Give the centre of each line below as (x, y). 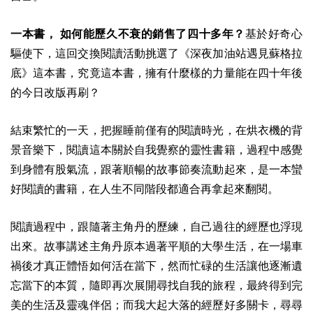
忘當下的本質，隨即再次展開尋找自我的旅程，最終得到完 (156, 285)
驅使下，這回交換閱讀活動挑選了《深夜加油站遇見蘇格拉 (156, 53)
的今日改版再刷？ (55, 92)
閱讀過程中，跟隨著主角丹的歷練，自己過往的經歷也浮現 (156, 226)
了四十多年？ (210, 34)
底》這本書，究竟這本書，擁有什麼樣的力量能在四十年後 (156, 73)
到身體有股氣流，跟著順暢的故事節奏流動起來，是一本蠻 (156, 169)
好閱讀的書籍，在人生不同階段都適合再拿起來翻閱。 (145, 189)
